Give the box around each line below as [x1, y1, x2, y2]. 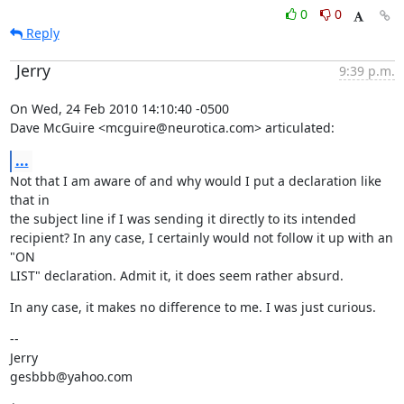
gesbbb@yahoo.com [9, 368, 133, 385]
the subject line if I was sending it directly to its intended [9, 210, 356, 227]
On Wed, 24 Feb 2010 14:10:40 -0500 [9, 100, 229, 117]
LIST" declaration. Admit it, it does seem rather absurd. [9, 267, 344, 284]
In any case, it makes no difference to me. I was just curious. [9, 298, 376, 316]
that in [9, 191, 50, 208]
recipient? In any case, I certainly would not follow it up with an [9, 229, 393, 246]
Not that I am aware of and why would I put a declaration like [9, 172, 381, 189]
